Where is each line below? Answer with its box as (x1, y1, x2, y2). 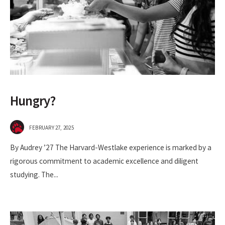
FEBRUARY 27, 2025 (29, 124, 74, 132)
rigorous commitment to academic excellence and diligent (10, 156, 198, 166)
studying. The (10, 170, 54, 180)
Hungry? (10, 92, 56, 109)
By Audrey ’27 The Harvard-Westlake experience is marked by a (10, 143, 211, 153)
